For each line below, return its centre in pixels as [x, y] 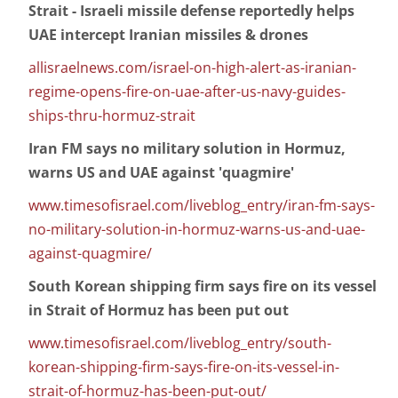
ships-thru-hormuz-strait [112, 116]
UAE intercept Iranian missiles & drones [168, 35]
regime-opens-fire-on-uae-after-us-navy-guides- [187, 92]
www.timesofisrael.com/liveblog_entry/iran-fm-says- [202, 206]
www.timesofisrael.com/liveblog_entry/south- [180, 343]
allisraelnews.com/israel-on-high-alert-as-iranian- [192, 68]
